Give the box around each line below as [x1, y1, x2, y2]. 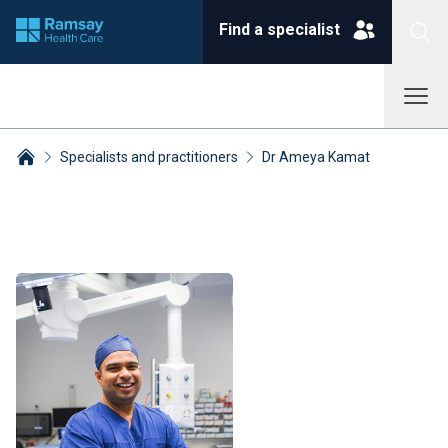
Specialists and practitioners [60, 149, 238, 165]
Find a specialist [219, 20, 340, 39]
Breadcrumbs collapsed [15, 170, 181, 189]
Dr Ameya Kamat [262, 149, 370, 165]
